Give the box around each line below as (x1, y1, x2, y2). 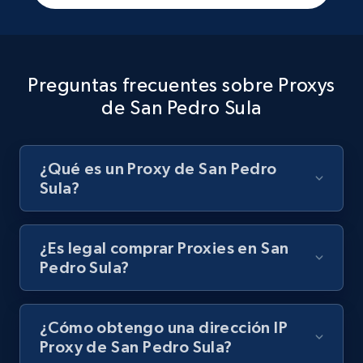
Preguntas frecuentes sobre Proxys (28, 74, 335, 96)
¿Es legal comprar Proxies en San (40, 239, 289, 258)
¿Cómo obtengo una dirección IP (40, 318, 288, 337)
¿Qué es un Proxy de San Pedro (40, 160, 277, 178)
